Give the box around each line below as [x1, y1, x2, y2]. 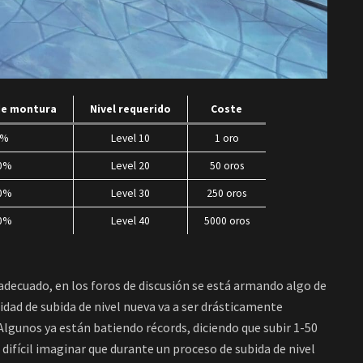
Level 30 [110, 186, 150, 201]
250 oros [207, 186, 246, 201]
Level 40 [110, 214, 150, 228]
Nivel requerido [89, 102, 171, 117]
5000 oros [203, 214, 250, 228]
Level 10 [110, 131, 150, 146]
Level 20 [110, 159, 150, 173]
